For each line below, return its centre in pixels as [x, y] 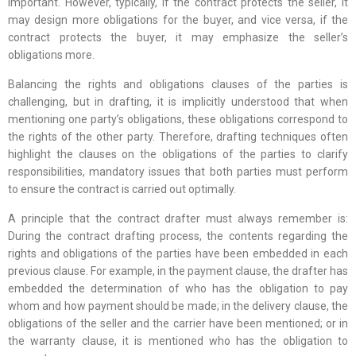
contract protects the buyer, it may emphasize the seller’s [178, 38]
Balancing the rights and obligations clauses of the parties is [178, 85]
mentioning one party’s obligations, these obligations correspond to [178, 120]
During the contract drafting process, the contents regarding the [178, 236]
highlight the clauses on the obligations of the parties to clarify [178, 155]
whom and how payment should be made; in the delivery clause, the [178, 306]
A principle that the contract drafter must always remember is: [178, 219]
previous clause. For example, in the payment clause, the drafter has [178, 271]
